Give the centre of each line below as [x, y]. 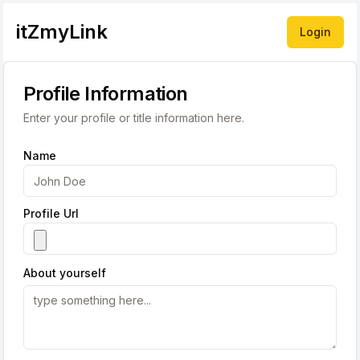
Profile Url [51, 213]
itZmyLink [62, 32]
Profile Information [106, 94]
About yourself [65, 273]
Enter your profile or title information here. [134, 118]
